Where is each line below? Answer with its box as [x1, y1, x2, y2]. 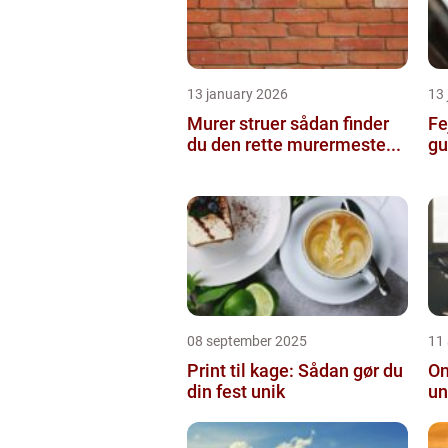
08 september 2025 [187, 332, 307, 349]
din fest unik [187, 380, 285, 402]
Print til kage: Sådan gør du [187, 359, 403, 381]
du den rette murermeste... [187, 133, 401, 155]
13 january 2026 [187, 85, 288, 102]
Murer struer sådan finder [187, 112, 290, 134]
